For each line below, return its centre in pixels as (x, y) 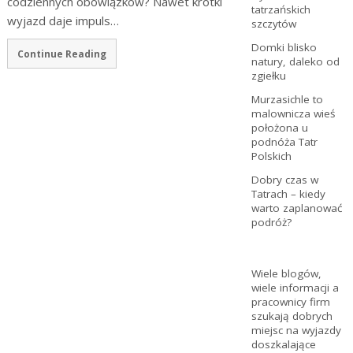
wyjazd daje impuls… (63, 20)
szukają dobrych (292, 316)
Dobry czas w (284, 180)
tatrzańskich (281, 9)
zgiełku (268, 75)
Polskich (271, 156)
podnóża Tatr (284, 142)
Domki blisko (284, 47)
